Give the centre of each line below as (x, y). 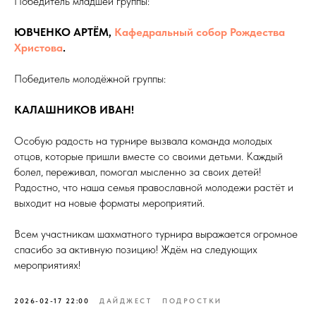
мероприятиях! (47, 265)
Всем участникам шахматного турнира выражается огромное (156, 234)
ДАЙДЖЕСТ (126, 300)
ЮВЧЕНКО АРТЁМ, (64, 32)
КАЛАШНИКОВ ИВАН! (74, 110)
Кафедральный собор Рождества (200, 32)
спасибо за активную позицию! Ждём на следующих (136, 249)
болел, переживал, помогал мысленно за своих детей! (138, 172)
